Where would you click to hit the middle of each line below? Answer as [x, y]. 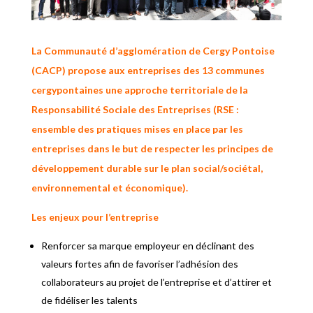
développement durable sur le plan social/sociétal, [147, 168]
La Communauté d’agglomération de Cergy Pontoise [153, 50]
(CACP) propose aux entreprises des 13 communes [148, 70]
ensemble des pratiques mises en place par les [137, 129]
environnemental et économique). [109, 187]
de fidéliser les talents [89, 300]
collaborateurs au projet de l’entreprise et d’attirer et [156, 282]
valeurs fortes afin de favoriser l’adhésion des [139, 263]
